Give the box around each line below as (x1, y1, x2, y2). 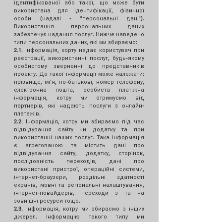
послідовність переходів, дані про (14, 158, 144, 165)
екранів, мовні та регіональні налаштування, (14, 181, 144, 188)
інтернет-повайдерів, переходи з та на (14, 189, 144, 196)
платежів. (14, 110, 44, 117)
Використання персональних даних (14, 23, 144, 30)
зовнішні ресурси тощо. (14, 197, 80, 204)
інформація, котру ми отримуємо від (14, 94, 144, 101)
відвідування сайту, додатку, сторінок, (14, 150, 144, 157)
